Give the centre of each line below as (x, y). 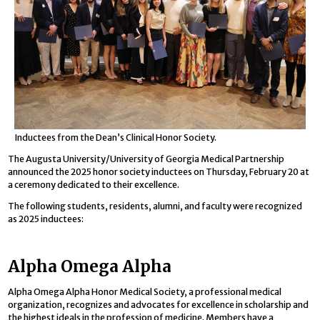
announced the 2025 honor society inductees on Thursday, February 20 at (159, 171)
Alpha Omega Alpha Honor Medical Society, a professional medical (145, 291)
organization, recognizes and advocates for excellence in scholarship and (159, 304)
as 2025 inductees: (46, 219)
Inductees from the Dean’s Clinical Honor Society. (115, 137)
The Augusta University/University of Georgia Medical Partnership (146, 159)
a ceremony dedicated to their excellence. (94, 184)
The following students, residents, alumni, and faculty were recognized (155, 206)
